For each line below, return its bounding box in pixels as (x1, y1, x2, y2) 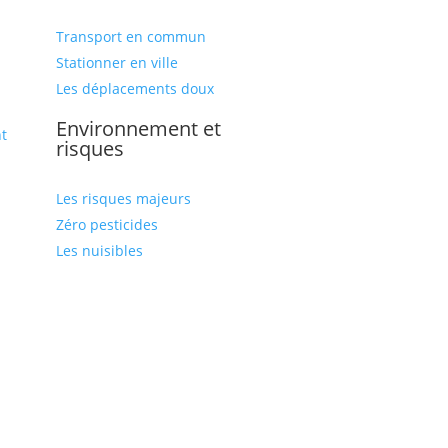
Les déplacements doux (55, 79, 214, 99)
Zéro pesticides (55, 214, 158, 234)
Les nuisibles (55, 240, 143, 260)
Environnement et (55, 114, 221, 142)
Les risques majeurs (55, 188, 191, 208)
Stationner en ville (55, 53, 178, 73)
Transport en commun (55, 27, 206, 47)
